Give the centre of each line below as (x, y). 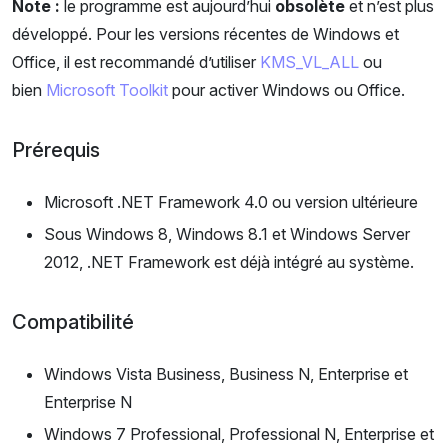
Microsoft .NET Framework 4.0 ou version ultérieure (231, 202)
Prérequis (56, 150)
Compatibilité (73, 322)
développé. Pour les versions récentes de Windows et (205, 34)
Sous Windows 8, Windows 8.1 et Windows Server (227, 234)
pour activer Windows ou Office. (286, 90)
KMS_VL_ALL (309, 62)
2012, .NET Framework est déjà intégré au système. (229, 262)
